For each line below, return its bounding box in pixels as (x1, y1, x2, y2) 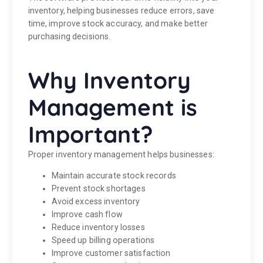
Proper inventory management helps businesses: (28, 150, 214, 160)
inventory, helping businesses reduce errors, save (28, 6, 215, 16)
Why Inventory (28, 66, 191, 95)
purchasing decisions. (28, 32, 111, 42)
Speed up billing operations (51, 235, 155, 245)
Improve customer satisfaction (51, 248, 171, 258)
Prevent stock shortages (51, 184, 146, 194)
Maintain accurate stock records (51, 171, 176, 181)
